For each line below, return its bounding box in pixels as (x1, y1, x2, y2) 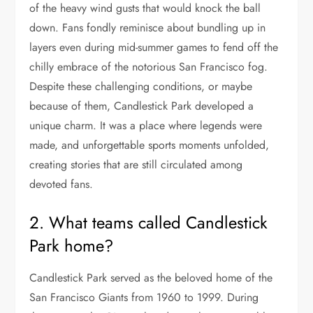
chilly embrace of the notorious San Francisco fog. (29, 58, 268, 75)
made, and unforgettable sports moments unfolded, (29, 136, 270, 153)
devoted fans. (29, 175, 94, 192)
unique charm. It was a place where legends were (29, 117, 263, 133)
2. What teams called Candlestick (29, 210, 268, 235)
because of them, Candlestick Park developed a (29, 97, 254, 114)
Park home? (29, 233, 114, 258)
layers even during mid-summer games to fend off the (29, 38, 279, 55)
